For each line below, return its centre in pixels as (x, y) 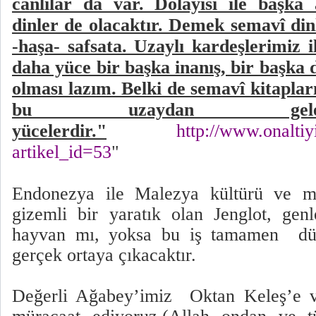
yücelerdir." (59, 131)
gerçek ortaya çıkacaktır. (104, 255)
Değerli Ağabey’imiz (97, 296)
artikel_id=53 (62, 152)
